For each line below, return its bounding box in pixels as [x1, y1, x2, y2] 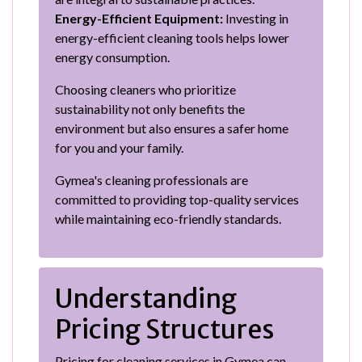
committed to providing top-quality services [55, 191, 299, 207]
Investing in [223, 10, 288, 26]
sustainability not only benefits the [55, 100, 245, 116]
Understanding [55, 282, 237, 315]
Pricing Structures [55, 313, 275, 346]
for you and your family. [55, 139, 183, 155]
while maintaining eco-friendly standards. [55, 210, 281, 226]
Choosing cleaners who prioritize [55, 81, 236, 97]
